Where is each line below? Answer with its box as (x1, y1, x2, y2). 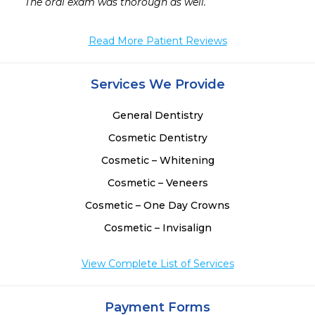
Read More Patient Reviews (88, 34, 227, 48)
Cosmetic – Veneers (107, 176, 208, 190)
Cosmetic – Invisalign (103, 221, 212, 235)
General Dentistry (112, 109, 203, 122)
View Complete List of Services (81, 257, 234, 271)
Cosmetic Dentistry (108, 131, 207, 145)
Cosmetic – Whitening (101, 154, 214, 167)
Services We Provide (90, 77, 225, 93)
